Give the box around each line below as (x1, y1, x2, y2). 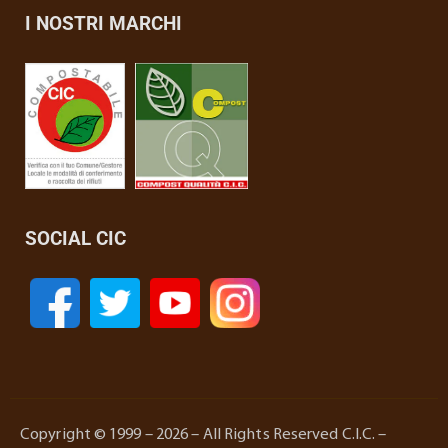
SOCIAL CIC (25, 227, 126, 251)
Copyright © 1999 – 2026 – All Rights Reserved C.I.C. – (20, 427, 387, 444)
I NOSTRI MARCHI (25, 12, 182, 35)
